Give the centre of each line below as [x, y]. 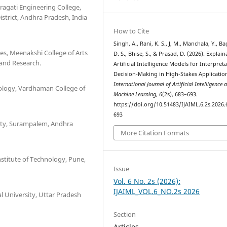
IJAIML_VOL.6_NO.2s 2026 [157, 191]
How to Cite [131, 31]
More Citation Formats [155, 133]
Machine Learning [135, 94]
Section [125, 214]
